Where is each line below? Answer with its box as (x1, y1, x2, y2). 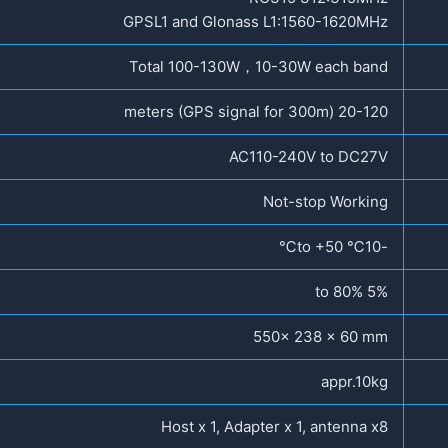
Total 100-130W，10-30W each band (129, 56, 388, 76)
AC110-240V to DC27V (229, 146, 388, 166)
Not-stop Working (263, 191, 388, 211)
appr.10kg (321, 371, 388, 391)
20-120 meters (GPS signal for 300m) (338, 101, 388, 121)
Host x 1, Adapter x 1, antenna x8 (161, 416, 388, 436)
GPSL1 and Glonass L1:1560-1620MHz (123, 11, 388, 31)
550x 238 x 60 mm (253, 326, 388, 346)
